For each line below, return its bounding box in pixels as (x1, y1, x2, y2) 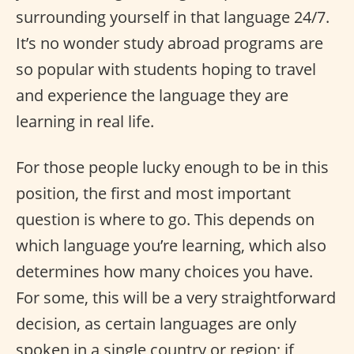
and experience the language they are (16, 85, 288, 106)
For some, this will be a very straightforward (16, 287, 336, 308)
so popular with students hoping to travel (16, 58, 316, 80)
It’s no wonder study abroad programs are (16, 32, 323, 54)
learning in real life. (16, 111, 154, 132)
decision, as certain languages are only (16, 313, 296, 334)
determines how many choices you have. (16, 261, 313, 282)
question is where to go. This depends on (16, 209, 314, 230)
